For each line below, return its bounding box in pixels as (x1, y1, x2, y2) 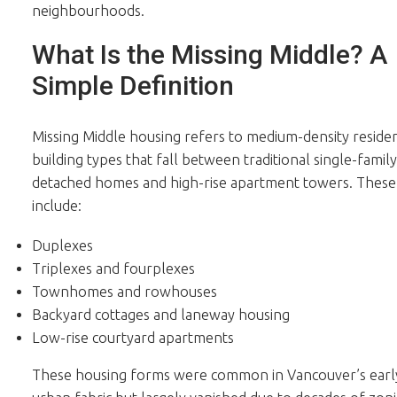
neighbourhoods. (31, 2, 144, 19)
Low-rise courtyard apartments (31, 330, 234, 346)
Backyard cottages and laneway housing (31, 307, 290, 323)
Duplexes (31, 237, 97, 254)
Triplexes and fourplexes (31, 261, 195, 277)
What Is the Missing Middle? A (31, 39, 387, 71)
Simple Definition (31, 70, 234, 102)
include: (31, 197, 82, 214)
